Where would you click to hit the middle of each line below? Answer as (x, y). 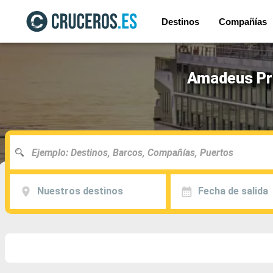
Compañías (243, 21)
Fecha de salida (233, 191)
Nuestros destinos (80, 191)
